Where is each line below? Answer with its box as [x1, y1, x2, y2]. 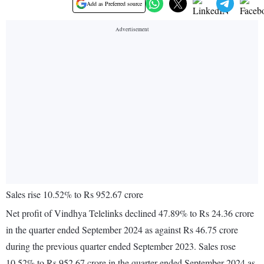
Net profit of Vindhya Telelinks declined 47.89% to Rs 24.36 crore [6, 207, 254, 220]
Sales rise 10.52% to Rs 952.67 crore [6, 188, 143, 201]
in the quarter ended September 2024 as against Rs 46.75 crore [6, 223, 238, 236]
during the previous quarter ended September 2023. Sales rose [6, 240, 236, 253]
